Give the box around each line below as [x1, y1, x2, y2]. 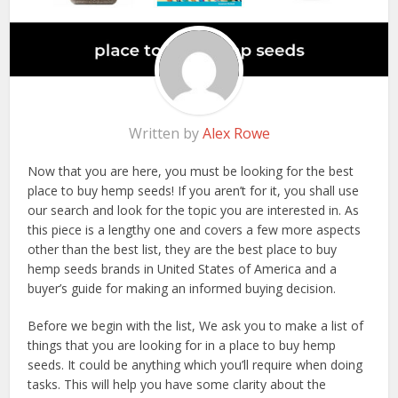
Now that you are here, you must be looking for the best [28, 163, 354, 180]
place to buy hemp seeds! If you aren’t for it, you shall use [28, 182, 360, 200]
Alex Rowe [202, 123, 270, 144]
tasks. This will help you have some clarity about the [28, 376, 327, 394]
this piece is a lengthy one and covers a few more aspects [28, 221, 362, 239]
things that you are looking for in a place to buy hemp [28, 337, 337, 354]
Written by [128, 123, 203, 144]
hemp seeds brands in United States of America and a [28, 260, 338, 278]
